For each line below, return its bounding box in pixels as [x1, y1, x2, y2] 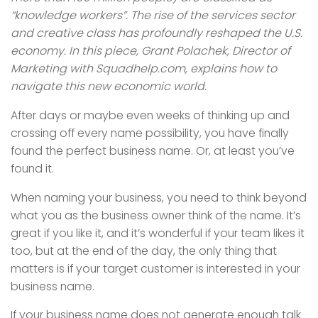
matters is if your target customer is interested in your [11, 260, 300, 277]
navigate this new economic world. [11, 77, 207, 94]
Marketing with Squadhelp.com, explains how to [11, 60, 277, 77]
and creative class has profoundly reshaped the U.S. [11, 24, 302, 41]
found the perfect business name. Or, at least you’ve [11, 142, 295, 159]
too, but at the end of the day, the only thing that [11, 242, 277, 259]
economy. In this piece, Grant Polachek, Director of [11, 42, 290, 59]
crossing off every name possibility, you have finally [11, 124, 289, 141]
